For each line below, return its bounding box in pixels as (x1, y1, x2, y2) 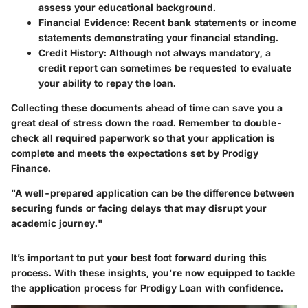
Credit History (38, 46, 104, 58)
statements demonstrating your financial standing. (38, 31, 278, 43)
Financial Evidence (38, 16, 127, 28)
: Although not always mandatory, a (104, 46, 271, 58)
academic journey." (11, 217, 102, 229)
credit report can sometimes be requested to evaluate (38, 61, 291, 74)
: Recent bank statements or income (127, 16, 296, 28)
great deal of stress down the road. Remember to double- (11, 116, 283, 129)
